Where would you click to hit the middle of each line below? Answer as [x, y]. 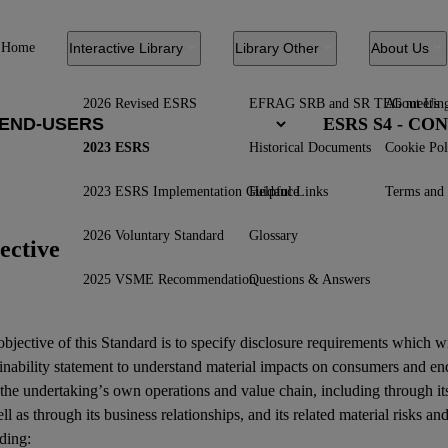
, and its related [289, 414]
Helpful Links [288, 191]
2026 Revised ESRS [140, 103]
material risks [380, 414]
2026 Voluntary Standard [153, 235]
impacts [284, 366]
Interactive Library [126, 48]
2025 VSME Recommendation [169, 279]
